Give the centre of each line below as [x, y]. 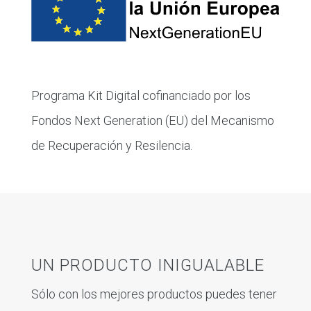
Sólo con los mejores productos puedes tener [154, 294]
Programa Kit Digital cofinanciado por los [141, 96]
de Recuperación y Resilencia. [111, 146]
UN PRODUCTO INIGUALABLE [148, 266]
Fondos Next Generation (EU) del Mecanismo [152, 121]
